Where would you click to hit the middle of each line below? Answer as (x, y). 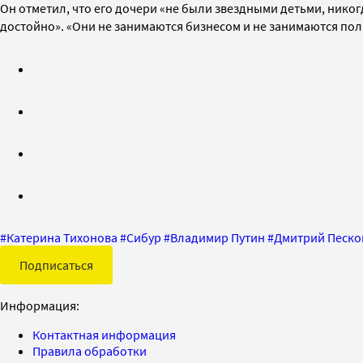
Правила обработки (90, 350)
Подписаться (56, 265)
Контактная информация (104, 334)
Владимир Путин (218, 237)
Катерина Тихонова (62, 237)
